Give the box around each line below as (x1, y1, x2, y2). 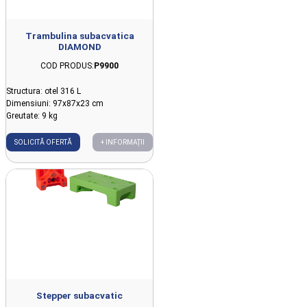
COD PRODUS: (40, 60, 94, 71)
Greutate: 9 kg (6, 110, 58, 121)
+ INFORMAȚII (101, 138, 145, 146)
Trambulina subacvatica (25, 29, 134, 41)
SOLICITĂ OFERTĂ (14, 138, 72, 146)
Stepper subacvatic (36, 290, 123, 302)
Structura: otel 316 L (6, 86, 81, 96)
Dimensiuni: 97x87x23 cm (6, 98, 106, 108)
